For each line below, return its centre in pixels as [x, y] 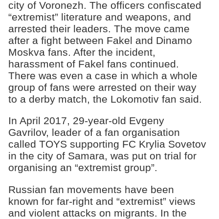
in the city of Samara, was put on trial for [102, 156]
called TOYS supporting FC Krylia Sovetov [107, 144]
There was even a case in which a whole [103, 75]
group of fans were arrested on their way [102, 87]
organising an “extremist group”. [83, 168]
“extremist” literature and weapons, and [99, 17]
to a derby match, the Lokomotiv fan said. [105, 99]
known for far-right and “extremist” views [102, 201]
